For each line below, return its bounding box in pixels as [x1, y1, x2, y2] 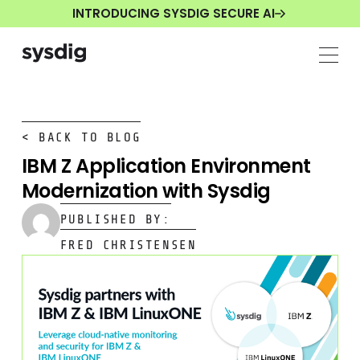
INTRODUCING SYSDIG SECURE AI [72, 5, 275, 22]
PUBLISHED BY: [59, 211, 171, 227]
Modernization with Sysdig [21, 177, 271, 204]
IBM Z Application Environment [21, 152, 311, 179]
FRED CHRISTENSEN [59, 237, 197, 252]
